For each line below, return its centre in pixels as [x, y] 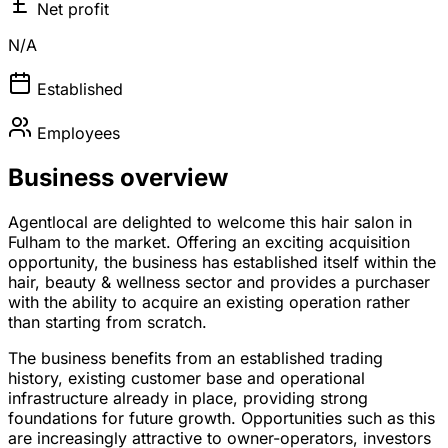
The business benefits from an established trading [195, 358]
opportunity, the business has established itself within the [222, 262]
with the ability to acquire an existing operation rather [209, 302]
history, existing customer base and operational [186, 378]
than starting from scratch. [107, 322]
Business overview [118, 178]
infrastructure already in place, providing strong [188, 398]
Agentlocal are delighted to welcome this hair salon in [210, 222]
